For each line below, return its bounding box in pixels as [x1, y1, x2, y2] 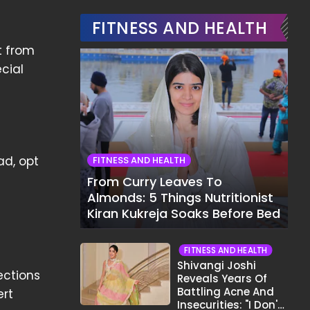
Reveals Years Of [177, 271, 267, 286]
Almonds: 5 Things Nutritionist [87, 189, 273, 206]
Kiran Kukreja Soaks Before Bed [87, 205, 280, 222]
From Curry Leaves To [87, 173, 222, 190]
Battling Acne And [177, 284, 274, 299]
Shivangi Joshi [177, 258, 256, 273]
